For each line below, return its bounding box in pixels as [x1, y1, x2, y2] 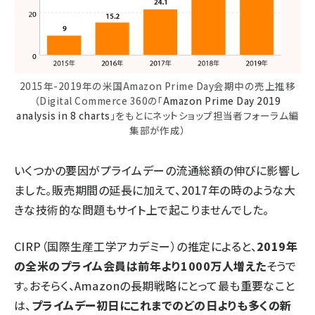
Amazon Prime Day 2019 [162, 93, 281, 108]
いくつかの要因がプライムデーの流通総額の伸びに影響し [14, 161, 300, 179]
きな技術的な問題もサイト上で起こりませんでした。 [14, 200, 269, 218]
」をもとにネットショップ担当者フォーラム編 [110, 108, 299, 122]
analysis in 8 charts [16, 108, 110, 122]
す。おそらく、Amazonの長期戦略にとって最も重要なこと [14, 276, 295, 294]
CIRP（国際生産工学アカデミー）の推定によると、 [14, 237, 257, 255]
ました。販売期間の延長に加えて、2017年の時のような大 [14, 181, 296, 198]
